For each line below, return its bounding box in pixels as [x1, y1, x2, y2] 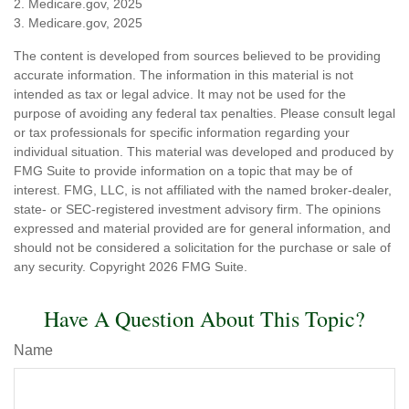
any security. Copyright [14, 258, 149, 274]
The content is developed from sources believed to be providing [14, 47, 381, 63]
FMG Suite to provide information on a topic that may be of [14, 163, 352, 178]
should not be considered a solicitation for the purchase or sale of [14, 239, 391, 255]
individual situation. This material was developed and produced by [14, 143, 393, 159]
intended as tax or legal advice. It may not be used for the [14, 86, 346, 101]
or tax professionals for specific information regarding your [14, 124, 350, 140]
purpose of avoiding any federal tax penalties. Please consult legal [14, 105, 395, 121]
